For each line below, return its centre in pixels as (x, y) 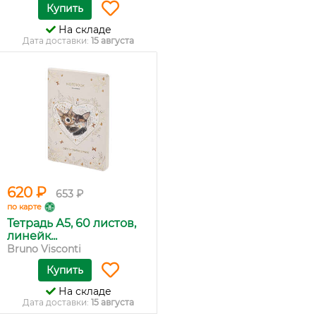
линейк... (32, 236)
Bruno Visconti (44, 249)
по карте (24, 207)
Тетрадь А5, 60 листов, (72, 223)
